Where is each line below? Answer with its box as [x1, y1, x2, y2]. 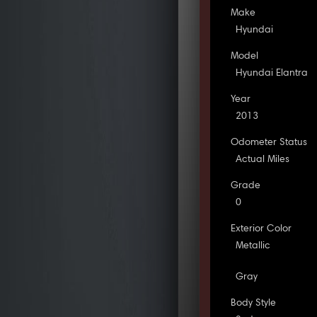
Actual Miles [236, 154, 290, 165]
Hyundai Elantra [236, 68, 309, 79]
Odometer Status [231, 137, 308, 148]
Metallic [236, 241, 271, 251]
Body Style [231, 298, 277, 309]
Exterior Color [231, 224, 292, 234]
